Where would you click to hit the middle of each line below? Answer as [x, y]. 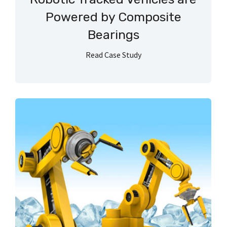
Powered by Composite [113, 17]
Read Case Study [113, 54]
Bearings [113, 35]
